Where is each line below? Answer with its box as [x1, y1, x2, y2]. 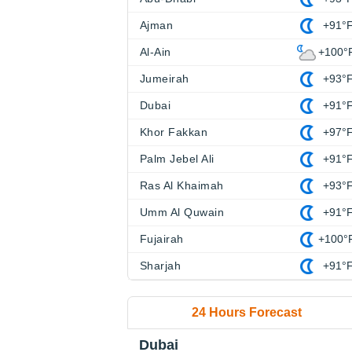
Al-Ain [140, 46, 171, 58]
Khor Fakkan [140, 126, 208, 138]
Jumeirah [140, 72, 189, 85]
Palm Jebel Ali [140, 152, 214, 165]
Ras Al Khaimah [140, 179, 224, 192]
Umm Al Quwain [140, 206, 225, 218]
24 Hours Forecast [191, 306, 302, 319]
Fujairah [140, 233, 184, 245]
